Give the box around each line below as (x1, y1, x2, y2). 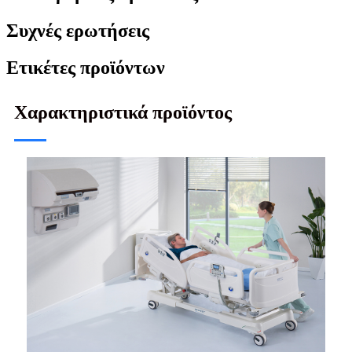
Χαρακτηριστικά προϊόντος (14, 101, 232, 123)
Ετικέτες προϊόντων (6, 57, 165, 78)
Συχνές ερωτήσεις (6, 20, 149, 42)
